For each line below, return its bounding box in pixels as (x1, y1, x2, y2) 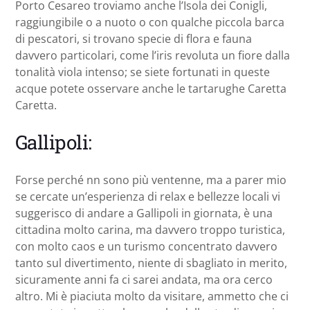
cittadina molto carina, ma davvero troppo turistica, (15, 222, 285, 238)
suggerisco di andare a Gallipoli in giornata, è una (15, 206, 273, 221)
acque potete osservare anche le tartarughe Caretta (15, 81, 286, 97)
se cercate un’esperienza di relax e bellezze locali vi (15, 189, 280, 205)
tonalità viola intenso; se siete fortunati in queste (15, 64, 270, 80)
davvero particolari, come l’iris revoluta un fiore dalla (15, 48, 290, 64)
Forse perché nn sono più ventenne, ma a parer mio (15, 172, 286, 188)
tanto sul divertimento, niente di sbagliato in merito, (15, 255, 287, 271)
